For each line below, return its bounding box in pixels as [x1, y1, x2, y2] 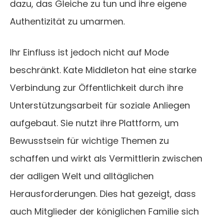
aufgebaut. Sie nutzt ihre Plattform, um [10, 117, 179, 130]
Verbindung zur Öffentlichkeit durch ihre [10, 82, 183, 94]
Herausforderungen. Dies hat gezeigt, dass [10, 188, 196, 200]
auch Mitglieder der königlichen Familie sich [10, 205, 199, 218]
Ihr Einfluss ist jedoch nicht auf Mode [10, 46, 169, 59]
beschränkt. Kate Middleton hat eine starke [10, 64, 196, 77]
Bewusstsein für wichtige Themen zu [10, 135, 169, 147]
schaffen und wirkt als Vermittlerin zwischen [10, 152, 202, 165]
